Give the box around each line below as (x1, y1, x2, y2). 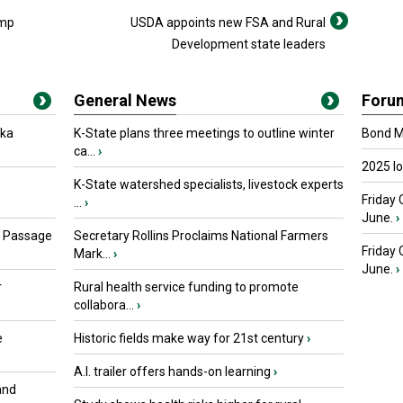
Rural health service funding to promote (74, 280, 299, 294)
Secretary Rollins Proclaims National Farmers (74, 228, 328, 243)
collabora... (74, 298, 134, 312)
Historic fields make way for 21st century (74, 331, 304, 345)
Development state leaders (172, 37, 326, 51)
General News (74, 91, 176, 110)
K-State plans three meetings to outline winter (74, 126, 335, 140)
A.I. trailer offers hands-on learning (74, 364, 271, 379)
